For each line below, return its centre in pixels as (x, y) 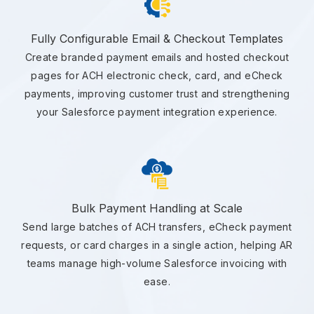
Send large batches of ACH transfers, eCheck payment (157, 227)
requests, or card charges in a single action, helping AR (157, 245)
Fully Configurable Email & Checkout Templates (157, 39)
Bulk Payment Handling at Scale (157, 209)
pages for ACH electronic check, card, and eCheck (157, 76)
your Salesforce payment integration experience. (157, 112)
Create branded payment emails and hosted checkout (157, 57)
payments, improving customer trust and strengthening (157, 94)
